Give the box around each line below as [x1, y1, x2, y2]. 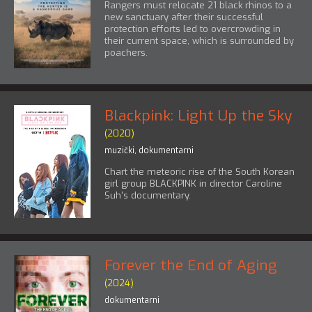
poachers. [104, 47, 148, 59]
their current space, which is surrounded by [104, 35, 294, 47]
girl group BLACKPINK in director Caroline [104, 177, 282, 189]
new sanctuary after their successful [104, 11, 263, 24]
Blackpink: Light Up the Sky [104, 105, 292, 125]
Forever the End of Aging [104, 255, 277, 275]
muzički [104, 144, 134, 156]
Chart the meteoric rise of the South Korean [104, 165, 295, 178]
